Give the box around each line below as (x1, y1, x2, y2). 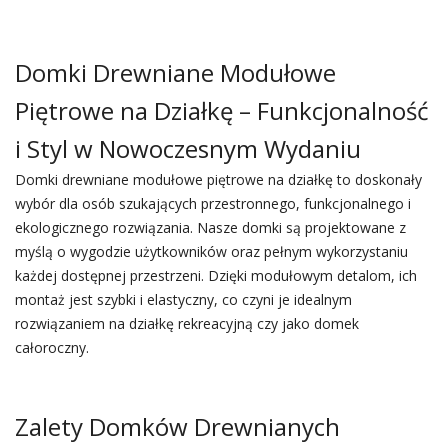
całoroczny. (14, 338, 89, 357)
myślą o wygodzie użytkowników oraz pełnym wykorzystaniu (14, 242, 408, 261)
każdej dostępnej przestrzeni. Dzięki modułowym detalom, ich (14, 266, 417, 285)
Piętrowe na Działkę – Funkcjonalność (14, 94, 429, 127)
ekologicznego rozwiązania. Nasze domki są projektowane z (14, 218, 406, 237)
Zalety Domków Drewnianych (14, 410, 340, 443)
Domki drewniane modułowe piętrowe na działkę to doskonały (14, 170, 422, 189)
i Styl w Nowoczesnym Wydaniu (14, 132, 361, 165)
